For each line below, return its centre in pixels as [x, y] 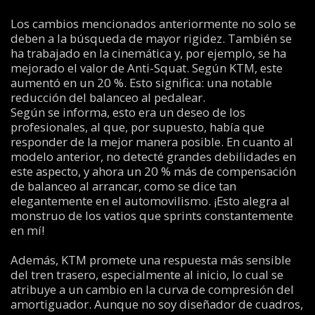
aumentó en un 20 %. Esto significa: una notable [141, 82]
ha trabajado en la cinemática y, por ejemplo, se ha [148, 53]
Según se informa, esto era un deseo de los [128, 112]
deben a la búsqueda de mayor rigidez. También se [151, 38]
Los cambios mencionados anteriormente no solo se [153, 23]
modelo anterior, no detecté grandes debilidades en [153, 156]
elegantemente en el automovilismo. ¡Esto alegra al [150, 200]
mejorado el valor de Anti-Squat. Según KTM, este [146, 67]
